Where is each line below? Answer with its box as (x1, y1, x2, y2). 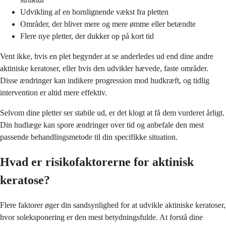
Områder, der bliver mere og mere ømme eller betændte (20, 19, 196, 28)
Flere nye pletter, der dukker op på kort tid (20, 31, 154, 40)
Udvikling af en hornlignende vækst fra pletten (20, 7, 168, 16)
